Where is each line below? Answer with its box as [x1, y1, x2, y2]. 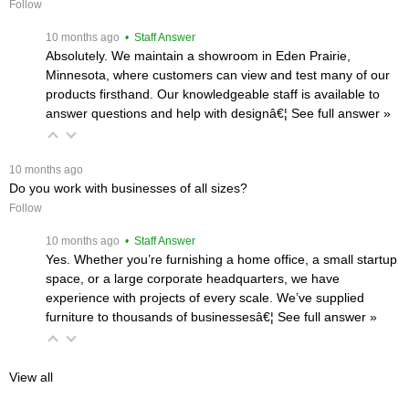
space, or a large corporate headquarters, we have [46, 270, 340, 286]
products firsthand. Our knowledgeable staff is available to [46, 86, 380, 101]
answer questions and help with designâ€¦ [46, 105, 291, 121]
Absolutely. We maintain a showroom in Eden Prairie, [46, 47, 351, 63]
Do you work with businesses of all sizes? [9, 180, 247, 195]
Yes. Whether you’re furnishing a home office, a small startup [46, 251, 397, 267]
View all [9, 369, 53, 384]
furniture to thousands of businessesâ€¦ [46, 309, 278, 324]
